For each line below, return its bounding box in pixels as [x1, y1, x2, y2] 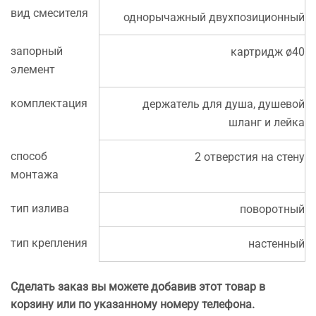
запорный [11, 44, 63, 58]
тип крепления [11, 236, 87, 250]
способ [11, 149, 47, 163]
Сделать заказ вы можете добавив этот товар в [11, 279, 265, 293]
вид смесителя [11, 6, 88, 20]
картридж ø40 [231, 44, 305, 59]
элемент [11, 62, 55, 76]
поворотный [240, 202, 305, 216]
